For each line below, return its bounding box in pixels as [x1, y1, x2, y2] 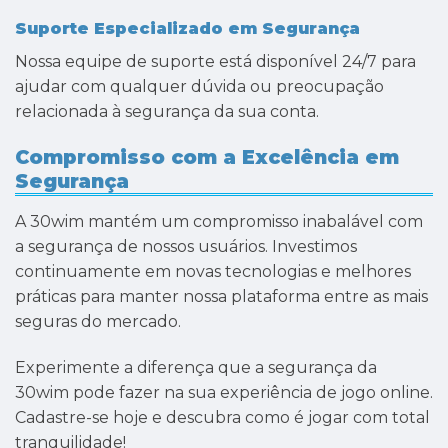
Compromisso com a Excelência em [15, 144, 399, 169]
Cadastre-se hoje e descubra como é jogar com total [15, 408, 430, 428]
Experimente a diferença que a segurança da [15, 358, 377, 378]
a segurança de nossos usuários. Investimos [15, 237, 357, 257]
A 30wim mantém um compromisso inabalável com [15, 212, 423, 232]
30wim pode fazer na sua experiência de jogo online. [15, 383, 433, 403]
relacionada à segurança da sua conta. [15, 101, 319, 121]
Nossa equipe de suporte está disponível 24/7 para [15, 51, 416, 71]
